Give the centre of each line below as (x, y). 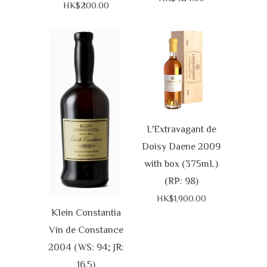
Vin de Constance (86, 229)
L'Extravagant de (181, 129)
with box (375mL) (181, 164)
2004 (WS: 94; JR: (86, 247)
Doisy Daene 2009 (181, 147)
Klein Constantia (86, 212)
